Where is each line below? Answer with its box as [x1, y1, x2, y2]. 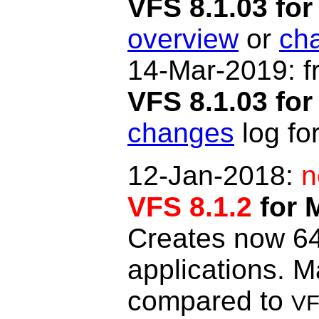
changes [127, 117, 234, 148]
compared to [127, 286, 291, 316]
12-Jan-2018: [127, 160, 301, 191]
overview [127, 23, 239, 54]
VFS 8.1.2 [127, 192, 252, 222]
